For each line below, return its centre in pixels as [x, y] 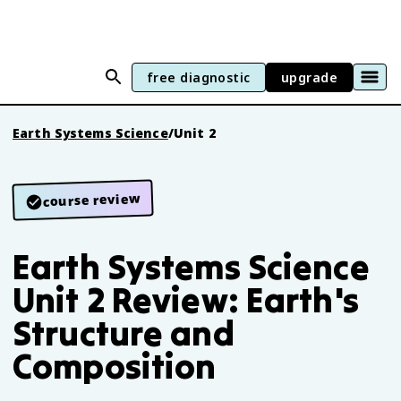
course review [92, 200]
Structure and [124, 333]
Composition [115, 366]
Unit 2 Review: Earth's [186, 300]
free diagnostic [198, 77]
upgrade [309, 77]
